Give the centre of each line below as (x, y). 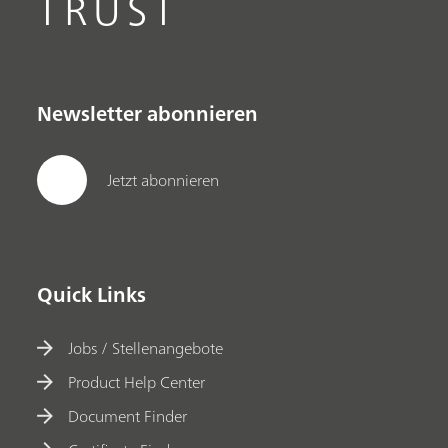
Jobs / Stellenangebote (146, 347)
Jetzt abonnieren (163, 179)
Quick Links (92, 295)
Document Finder (128, 415)
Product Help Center (137, 381)
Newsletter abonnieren (148, 114)
